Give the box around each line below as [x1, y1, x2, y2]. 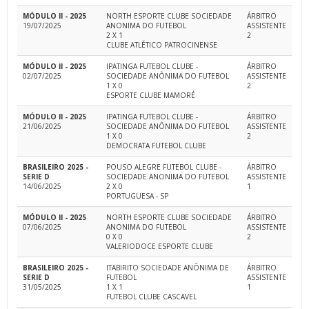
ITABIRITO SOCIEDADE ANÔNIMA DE [106, 263, 229, 273]
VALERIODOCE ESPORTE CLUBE [106, 241, 213, 252]
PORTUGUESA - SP [106, 191, 168, 201]
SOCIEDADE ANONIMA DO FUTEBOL [106, 172, 229, 182]
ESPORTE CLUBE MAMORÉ [106, 90, 195, 101]
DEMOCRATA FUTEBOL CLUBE [106, 141, 206, 151]
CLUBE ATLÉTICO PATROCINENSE [106, 40, 217, 50]
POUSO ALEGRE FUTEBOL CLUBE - [106, 162, 221, 172]
